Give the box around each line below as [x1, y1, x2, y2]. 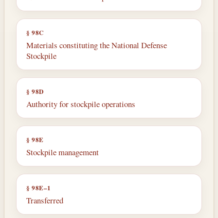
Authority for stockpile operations [26, 98, 135, 109]
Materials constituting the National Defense [26, 39, 167, 51]
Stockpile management [26, 146, 99, 158]
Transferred [26, 194, 63, 206]
